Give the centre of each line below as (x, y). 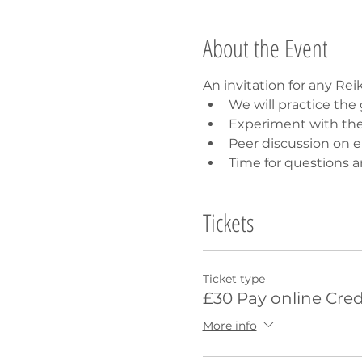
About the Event (265, 48)
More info (229, 325)
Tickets (228, 222)
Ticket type (234, 278)
